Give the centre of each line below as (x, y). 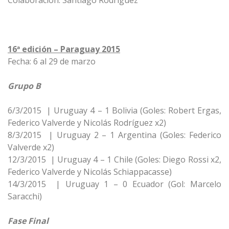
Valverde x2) (31, 147)
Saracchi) (25, 196)
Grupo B (24, 86)
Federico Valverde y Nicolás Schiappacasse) (90, 172)
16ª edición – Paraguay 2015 (64, 49)
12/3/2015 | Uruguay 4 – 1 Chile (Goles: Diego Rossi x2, (114, 159)
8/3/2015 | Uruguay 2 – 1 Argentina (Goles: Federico (114, 135)
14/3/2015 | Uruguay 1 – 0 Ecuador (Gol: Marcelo (114, 184)
